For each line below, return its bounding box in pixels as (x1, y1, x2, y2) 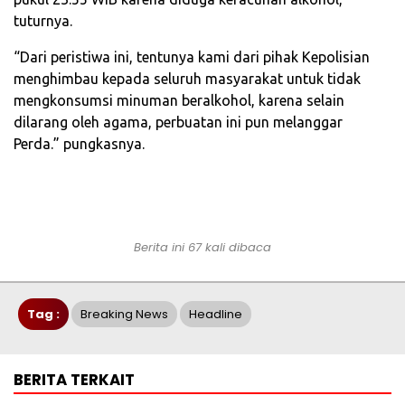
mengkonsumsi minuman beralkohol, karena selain (14, 91, 344, 108)
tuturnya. (14, 12, 72, 29)
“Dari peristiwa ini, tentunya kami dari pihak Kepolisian (14, 48, 370, 65)
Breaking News (80, 305, 168, 323)
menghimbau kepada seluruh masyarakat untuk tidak (14, 70, 361, 87)
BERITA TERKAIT (14, 368, 135, 391)
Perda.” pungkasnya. (14, 135, 145, 152)
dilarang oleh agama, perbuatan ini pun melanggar (14, 113, 343, 130)
